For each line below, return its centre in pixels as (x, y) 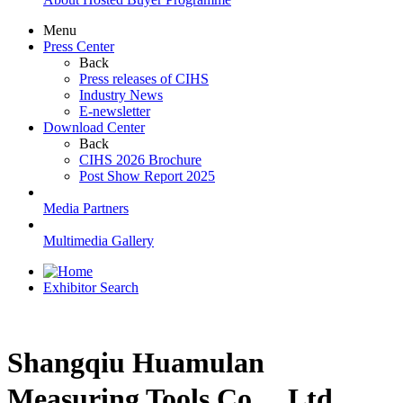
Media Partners (86, 209)
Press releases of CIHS (144, 79)
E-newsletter (115, 112)
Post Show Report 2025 (147, 176)
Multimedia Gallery (99, 241)
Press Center (79, 47)
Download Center (94, 128)
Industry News (121, 95)
